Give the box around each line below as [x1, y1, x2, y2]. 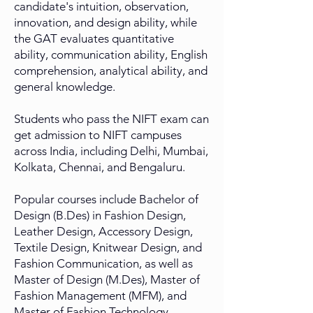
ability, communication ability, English [14, 48, 208, 62]
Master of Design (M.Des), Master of [14, 272, 200, 287]
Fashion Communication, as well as [14, 256, 193, 271]
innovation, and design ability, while [14, 15, 197, 30]
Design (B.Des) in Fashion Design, [14, 208, 186, 223]
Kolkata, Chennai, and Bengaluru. [14, 160, 185, 175]
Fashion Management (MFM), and [14, 289, 187, 303]
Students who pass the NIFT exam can [14, 112, 209, 126]
